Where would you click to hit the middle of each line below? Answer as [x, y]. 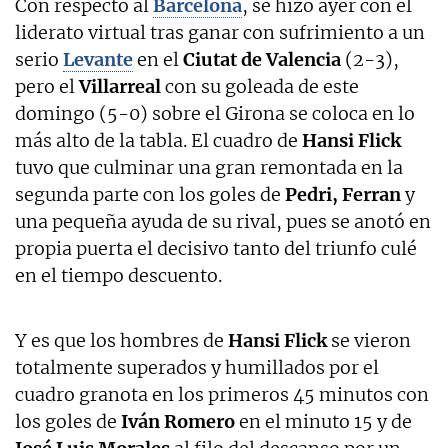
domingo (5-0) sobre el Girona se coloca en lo [215, 113]
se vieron [369, 340]
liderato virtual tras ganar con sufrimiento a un [220, 32]
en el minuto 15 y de [323, 421]
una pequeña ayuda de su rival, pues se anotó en [223, 221]
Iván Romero [178, 421]
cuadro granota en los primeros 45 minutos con [222, 394]
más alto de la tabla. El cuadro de [156, 140]
